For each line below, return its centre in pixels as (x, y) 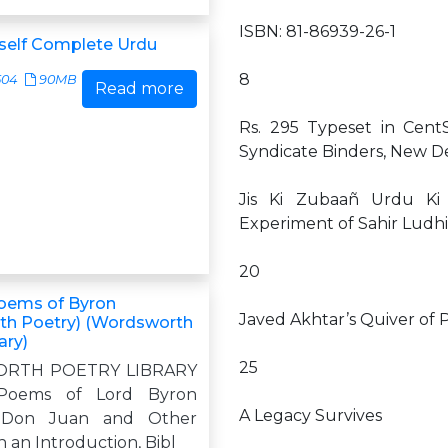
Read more (139, 88)
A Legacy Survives (310, 415)
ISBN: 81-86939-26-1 (317, 31)
